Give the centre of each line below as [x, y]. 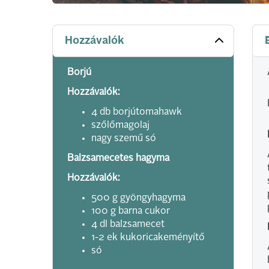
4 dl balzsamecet [128, 225]
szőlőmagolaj [120, 125]
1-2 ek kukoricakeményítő [148, 238]
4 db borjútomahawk [137, 112]
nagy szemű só [124, 139]
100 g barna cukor [131, 211]
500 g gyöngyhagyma [138, 198]
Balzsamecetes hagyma [118, 159]
